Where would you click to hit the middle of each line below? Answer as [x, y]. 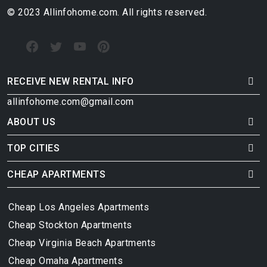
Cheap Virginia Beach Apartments [82, 243]
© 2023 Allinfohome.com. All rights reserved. [107, 12]
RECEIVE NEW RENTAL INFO [71, 81]
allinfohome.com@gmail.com [71, 101]
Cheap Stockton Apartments [70, 225]
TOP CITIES [33, 148]
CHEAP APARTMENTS [56, 174]
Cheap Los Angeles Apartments [79, 207]
